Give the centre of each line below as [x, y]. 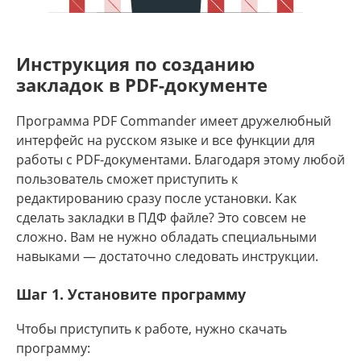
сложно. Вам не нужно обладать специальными [166, 237]
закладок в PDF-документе [142, 85]
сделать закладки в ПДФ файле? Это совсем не [161, 218]
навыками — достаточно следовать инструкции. [167, 256]
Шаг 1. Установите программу [131, 294]
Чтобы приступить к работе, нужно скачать [151, 329]
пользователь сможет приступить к [127, 179]
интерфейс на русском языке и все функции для [166, 140]
